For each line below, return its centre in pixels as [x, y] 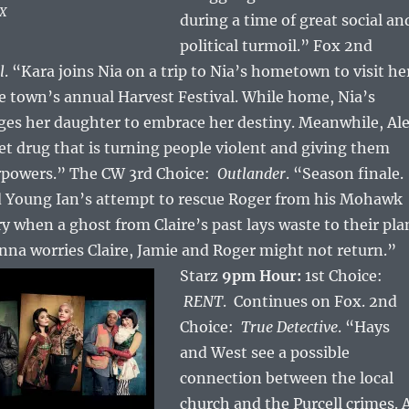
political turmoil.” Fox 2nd [276, 46]
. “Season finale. [344, 174]
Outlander [251, 174]
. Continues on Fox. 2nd [309, 302]
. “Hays [363, 327]
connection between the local [286, 378]
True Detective [289, 327]
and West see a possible [264, 353]
